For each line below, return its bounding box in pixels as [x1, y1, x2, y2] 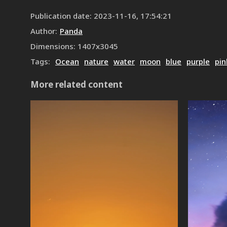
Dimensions [30, 41, 73, 51]
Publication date [30, 11, 90, 21]
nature [84, 56, 108, 66]
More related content [30, 79, 123, 90]
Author [30, 26, 55, 36]
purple [186, 56, 210, 66]
